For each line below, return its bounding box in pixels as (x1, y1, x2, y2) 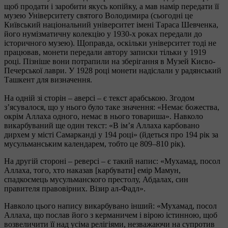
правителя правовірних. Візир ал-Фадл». (4, 184, 146, 193)
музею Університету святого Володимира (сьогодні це (4, 11, 193, 20)
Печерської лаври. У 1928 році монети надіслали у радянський (4, 66, 221, 75)
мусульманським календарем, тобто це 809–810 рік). (4, 139, 185, 148)
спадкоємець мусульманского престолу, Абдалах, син (4, 175, 188, 184)
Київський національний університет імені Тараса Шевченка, (4, 20, 218, 29)
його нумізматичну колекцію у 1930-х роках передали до (4, 29, 202, 38)
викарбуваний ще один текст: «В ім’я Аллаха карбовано (4, 121, 199, 130)
